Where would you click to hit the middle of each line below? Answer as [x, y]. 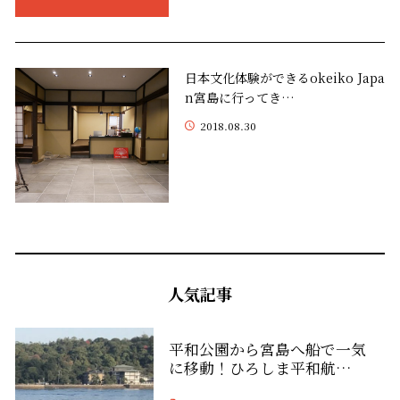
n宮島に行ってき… [240, 98]
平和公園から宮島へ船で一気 [267, 350]
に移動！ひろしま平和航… [259, 368]
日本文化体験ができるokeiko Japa [285, 78]
